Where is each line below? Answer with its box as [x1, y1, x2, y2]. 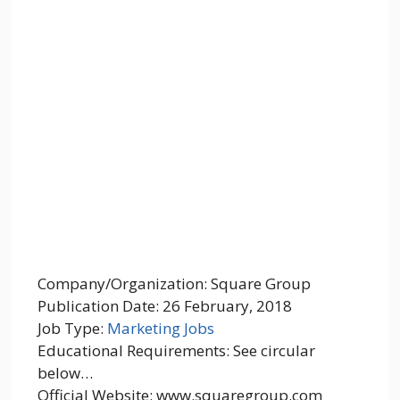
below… [37, 362, 93, 383]
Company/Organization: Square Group [37, 272, 311, 294]
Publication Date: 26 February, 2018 [37, 295, 292, 316]
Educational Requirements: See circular [37, 339, 315, 361]
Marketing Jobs [107, 317, 214, 338]
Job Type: [37, 317, 107, 338]
